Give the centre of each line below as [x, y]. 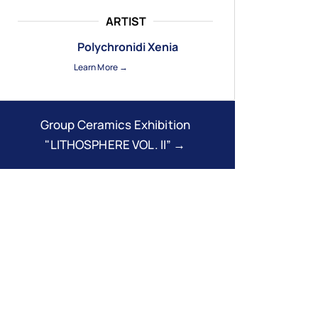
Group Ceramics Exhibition [115, 124]
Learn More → [101, 67]
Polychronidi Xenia [127, 46]
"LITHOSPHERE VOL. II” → [115, 144]
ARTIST [126, 21]
